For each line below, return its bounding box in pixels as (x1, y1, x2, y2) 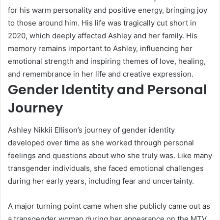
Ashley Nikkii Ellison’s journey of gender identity (8, 125, 175, 135)
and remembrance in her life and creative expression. (8, 69, 193, 79)
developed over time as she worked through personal (8, 137, 194, 147)
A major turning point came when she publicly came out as (8, 201, 210, 211)
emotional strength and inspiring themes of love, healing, (8, 56, 206, 66)
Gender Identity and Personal (8, 81, 207, 99)
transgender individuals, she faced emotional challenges (8, 163, 204, 173)
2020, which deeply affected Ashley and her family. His (8, 31, 197, 41)
